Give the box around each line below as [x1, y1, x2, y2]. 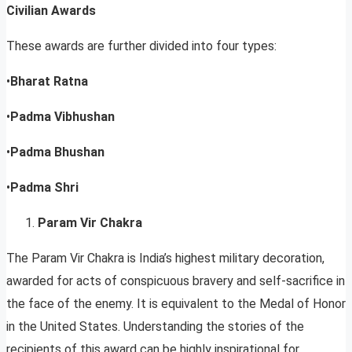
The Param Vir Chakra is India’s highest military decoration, [6, 251, 324, 266]
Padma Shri [10, 180, 79, 196]
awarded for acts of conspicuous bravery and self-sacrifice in [6, 273, 345, 289]
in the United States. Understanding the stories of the [6, 319, 304, 335]
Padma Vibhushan [10, 109, 115, 125]
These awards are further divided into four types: [6, 38, 277, 54]
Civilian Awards [6, 3, 96, 19]
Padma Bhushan [10, 145, 104, 160]
